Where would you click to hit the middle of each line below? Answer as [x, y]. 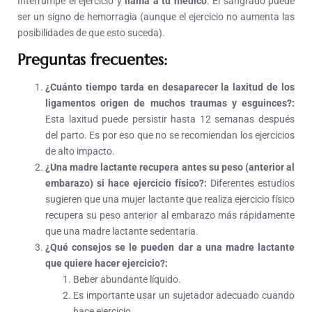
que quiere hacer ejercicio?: [107, 263]
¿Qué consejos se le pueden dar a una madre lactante [170, 247]
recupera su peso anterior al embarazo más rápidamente [170, 215]
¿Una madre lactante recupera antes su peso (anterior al [170, 167]
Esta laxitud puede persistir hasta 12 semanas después [170, 119]
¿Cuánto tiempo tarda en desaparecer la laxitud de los [170, 87]
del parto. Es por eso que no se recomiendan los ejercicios [170, 135]
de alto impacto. [80, 151]
